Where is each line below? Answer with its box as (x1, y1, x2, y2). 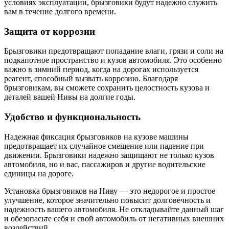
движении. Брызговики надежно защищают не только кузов (4, 150, 214, 159)
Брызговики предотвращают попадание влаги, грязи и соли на (4, 47, 223, 56)
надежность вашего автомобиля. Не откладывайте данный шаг (4, 204, 224, 214)
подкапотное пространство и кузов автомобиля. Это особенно (4, 56, 222, 65)
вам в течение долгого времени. (4, 7, 116, 16)
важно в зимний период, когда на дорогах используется (4, 65, 198, 74)
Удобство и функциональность (4, 111, 141, 122)
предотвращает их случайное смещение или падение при (4, 141, 204, 150)
